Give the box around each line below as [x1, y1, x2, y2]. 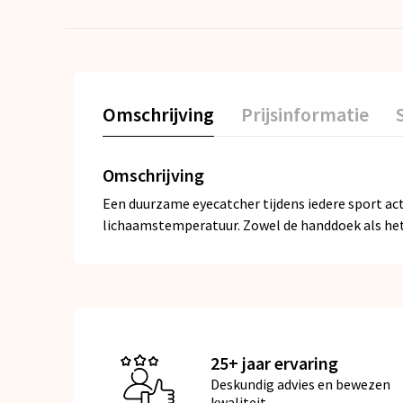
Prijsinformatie [240, 101, 369, 127]
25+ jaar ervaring [210, 351, 338, 374]
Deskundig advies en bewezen [210, 374, 390, 393]
